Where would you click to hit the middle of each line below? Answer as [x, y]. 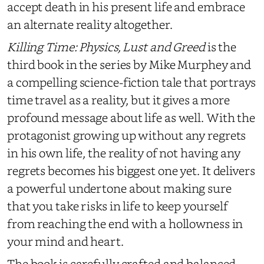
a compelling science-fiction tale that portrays [131, 82]
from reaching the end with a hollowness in [125, 223]
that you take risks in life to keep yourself [118, 205]
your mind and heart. [65, 241]
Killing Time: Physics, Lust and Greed [106, 46]
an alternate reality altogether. [90, 24]
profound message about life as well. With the [131, 117]
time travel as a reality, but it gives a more [119, 99]
